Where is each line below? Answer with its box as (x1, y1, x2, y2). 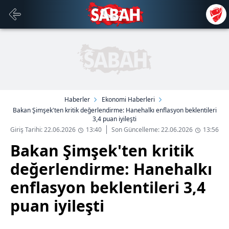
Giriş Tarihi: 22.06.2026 (10, 125, 76, 134)
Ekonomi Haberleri (101, 95, 155, 104)
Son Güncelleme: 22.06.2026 (111, 125, 193, 134)
